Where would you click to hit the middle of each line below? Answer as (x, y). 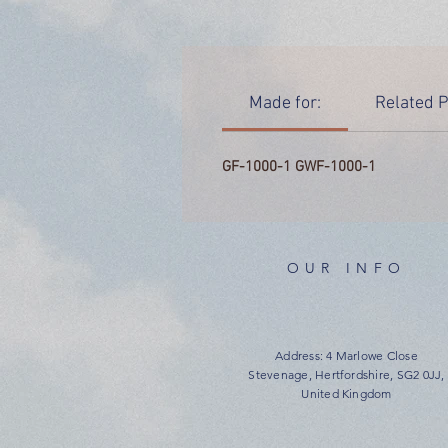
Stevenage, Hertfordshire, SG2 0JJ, (346, 374)
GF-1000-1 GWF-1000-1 (299, 166)
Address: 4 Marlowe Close (346, 355)
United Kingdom (346, 393)
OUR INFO (346, 267)
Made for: (285, 103)
